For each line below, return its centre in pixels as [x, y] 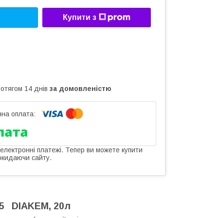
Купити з [80, 18]
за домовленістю [81, 88]
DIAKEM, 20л [41, 206]
